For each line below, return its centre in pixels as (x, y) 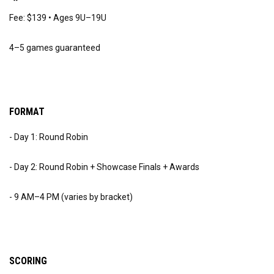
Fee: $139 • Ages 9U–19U (60, 17)
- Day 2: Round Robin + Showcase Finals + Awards (106, 167)
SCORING (31, 261)
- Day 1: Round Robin (50, 137)
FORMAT (29, 111)
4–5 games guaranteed (57, 47)
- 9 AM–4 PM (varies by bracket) (71, 197)
